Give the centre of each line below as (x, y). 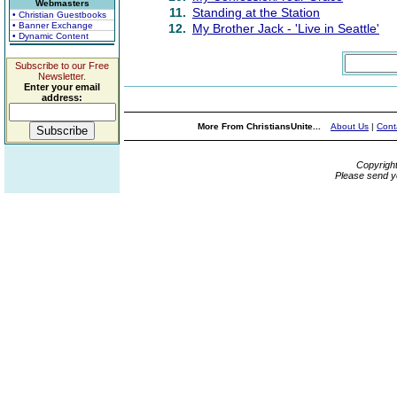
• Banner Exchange (53, 25)
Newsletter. (62, 76)
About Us (350, 126)
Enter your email (62, 87)
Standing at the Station (256, 12)
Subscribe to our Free (62, 66)
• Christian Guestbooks (59, 15)
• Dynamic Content (51, 36)
